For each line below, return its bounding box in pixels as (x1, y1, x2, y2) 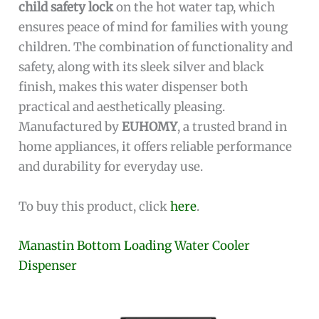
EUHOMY (122, 119, 178, 135)
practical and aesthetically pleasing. (19, 99, 226, 115)
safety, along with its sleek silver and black (19, 59, 265, 75)
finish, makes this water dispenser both (19, 79, 249, 95)
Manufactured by (19, 119, 122, 135)
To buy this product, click (19, 198, 171, 214)
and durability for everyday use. (19, 159, 204, 175)
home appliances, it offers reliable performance (19, 139, 293, 155)
